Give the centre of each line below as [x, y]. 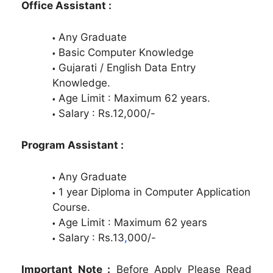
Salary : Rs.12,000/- [107, 113]
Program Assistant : [73, 145]
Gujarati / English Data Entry [127, 67]
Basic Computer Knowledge [126, 52]
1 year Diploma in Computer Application [154, 192]
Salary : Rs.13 [91, 237]
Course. [71, 207]
